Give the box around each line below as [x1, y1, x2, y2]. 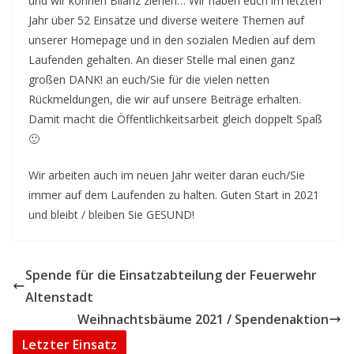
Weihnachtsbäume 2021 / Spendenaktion [77, 311, 329, 328]
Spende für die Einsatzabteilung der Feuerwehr [25, 266, 317, 284]
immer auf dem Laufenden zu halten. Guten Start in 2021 [28, 187, 319, 202]
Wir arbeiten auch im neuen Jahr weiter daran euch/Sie [28, 168, 305, 183]
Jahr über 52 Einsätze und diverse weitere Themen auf [28, 13, 304, 28]
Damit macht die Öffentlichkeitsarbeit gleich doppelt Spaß [28, 111, 322, 126]
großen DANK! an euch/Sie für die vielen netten [28, 72, 269, 87]
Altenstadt [25, 288, 93, 306]
